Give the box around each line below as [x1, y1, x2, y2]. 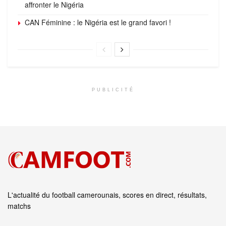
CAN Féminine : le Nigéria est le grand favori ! [25, 17, 171, 27]
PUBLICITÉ [91, 87, 135, 92]
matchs [8, 200, 31, 211]
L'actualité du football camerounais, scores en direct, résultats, [8, 189, 207, 200]
